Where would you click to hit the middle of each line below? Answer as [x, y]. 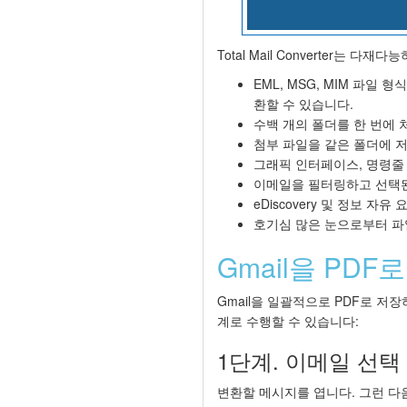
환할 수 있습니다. [303, 104]
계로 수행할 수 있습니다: [288, 321]
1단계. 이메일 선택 [309, 361]
